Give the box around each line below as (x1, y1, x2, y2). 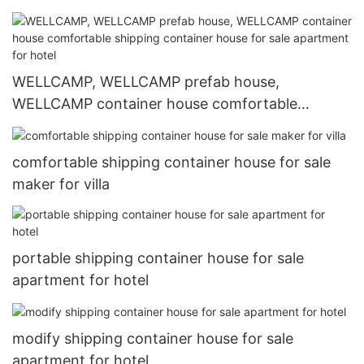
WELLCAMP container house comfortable (12, 94, 297, 112)
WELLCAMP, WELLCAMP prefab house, (12, 72, 279, 90)
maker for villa (12, 175, 110, 193)
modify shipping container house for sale (12, 330, 293, 348)
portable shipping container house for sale (12, 249, 304, 266)
